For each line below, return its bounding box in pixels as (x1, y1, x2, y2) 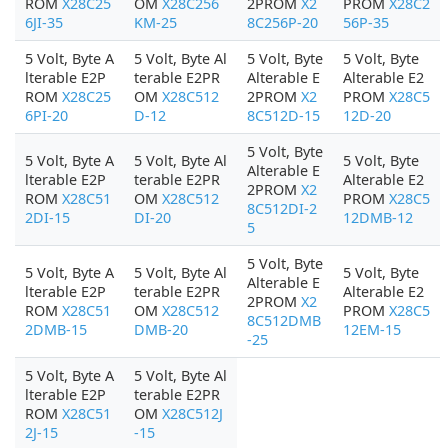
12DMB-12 (343, 208, 413, 227)
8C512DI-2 (247, 199, 317, 218)
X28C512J (162, 404, 223, 423)
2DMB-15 (25, 320, 87, 339)
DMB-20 (134, 320, 188, 339)
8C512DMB (247, 311, 321, 330)
